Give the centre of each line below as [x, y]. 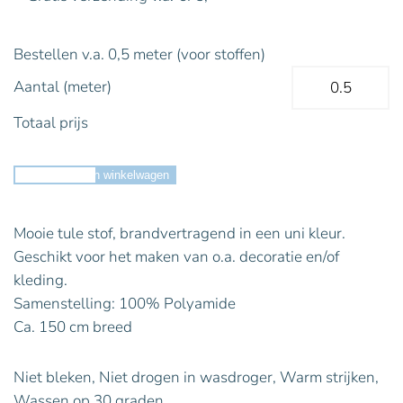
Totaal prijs [51, 122]
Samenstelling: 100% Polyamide [125, 303]
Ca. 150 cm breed [73, 327]
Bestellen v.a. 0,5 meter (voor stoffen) [139, 54]
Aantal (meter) [63, 86]
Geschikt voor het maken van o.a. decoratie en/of [176, 256]
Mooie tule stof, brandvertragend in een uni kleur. [179, 233]
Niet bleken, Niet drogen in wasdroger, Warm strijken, [196, 377]
